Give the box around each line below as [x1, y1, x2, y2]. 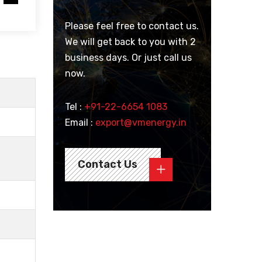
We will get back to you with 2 [65, 36, 196, 47]
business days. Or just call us [65, 52, 192, 63]
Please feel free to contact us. [65, 20, 199, 32]
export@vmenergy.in [95, 117, 187, 128]
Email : [65, 117, 95, 128]
